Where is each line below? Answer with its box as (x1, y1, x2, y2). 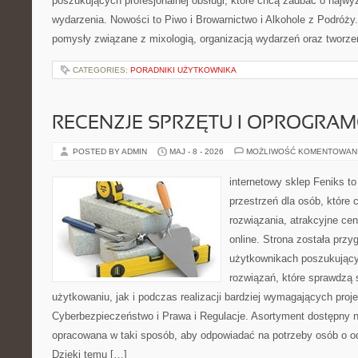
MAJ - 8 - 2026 (169, 147, 224, 156)
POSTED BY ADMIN (73, 147, 149, 156)
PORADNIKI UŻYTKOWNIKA (130, 66, 237, 74)
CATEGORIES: (73, 66, 130, 74)
